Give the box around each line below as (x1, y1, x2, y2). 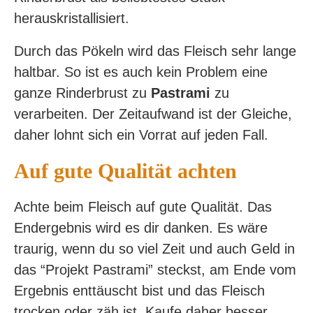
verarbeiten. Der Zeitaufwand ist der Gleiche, (14, 106, 292, 122)
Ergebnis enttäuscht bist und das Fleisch (14, 283, 265, 298)
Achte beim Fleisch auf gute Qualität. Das (14, 199, 272, 214)
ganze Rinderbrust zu (14, 85, 151, 101)
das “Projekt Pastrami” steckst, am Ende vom (14, 262, 296, 277)
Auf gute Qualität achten (14, 159, 237, 182)
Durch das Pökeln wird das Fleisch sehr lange (14, 43, 296, 59)
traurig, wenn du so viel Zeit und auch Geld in (14, 241, 295, 256)
